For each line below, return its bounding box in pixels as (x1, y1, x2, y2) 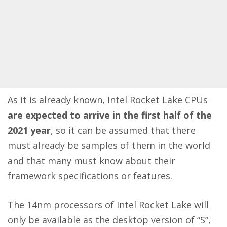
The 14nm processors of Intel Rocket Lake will (8, 199, 209, 211)
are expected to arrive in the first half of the (8, 109, 212, 122)
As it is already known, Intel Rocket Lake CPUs (8, 94, 208, 106)
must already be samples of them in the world (8, 139, 210, 152)
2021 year (8, 124, 51, 137)
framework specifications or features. (8, 170, 172, 182)
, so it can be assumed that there (51, 124, 196, 137)
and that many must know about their (8, 155, 175, 167)
